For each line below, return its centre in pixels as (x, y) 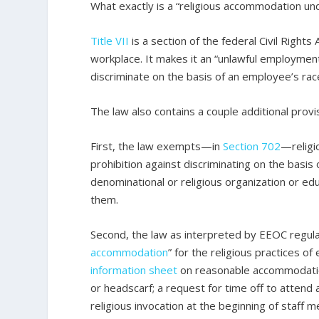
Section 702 (252, 146)
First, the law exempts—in (157, 146)
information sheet (134, 270)
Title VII (110, 41)
